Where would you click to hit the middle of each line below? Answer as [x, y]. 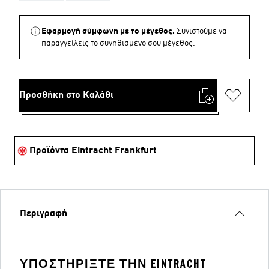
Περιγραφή [44, 214]
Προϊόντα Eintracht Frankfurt [93, 151]
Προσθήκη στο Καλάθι [66, 95]
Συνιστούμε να [202, 31]
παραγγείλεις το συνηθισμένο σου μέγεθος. [118, 43]
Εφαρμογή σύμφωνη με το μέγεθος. [108, 31]
